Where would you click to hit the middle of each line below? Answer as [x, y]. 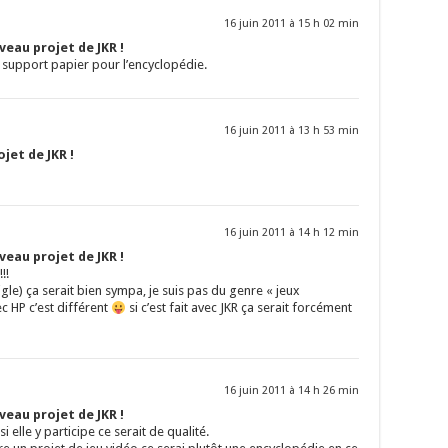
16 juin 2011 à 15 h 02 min [291, 24]
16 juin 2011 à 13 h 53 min [291, 131]
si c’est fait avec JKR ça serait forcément [238, 308]
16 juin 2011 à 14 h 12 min [291, 233]
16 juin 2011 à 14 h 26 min [291, 391]
